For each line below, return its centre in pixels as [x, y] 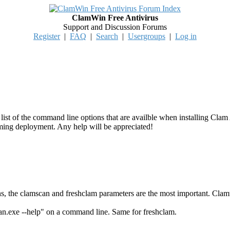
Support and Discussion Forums [115, 27]
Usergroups [147, 36]
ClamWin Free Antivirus [115, 18]
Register [47, 36]
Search [107, 36]
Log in [186, 36]
